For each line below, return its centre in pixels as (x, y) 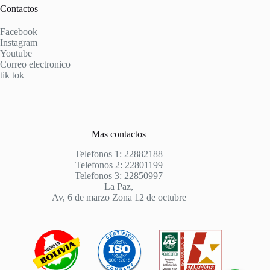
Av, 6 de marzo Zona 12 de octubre (119, 197)
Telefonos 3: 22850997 (119, 175)
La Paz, (119, 186)
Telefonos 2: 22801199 (119, 165)
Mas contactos (119, 134)
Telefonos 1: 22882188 (119, 154)
